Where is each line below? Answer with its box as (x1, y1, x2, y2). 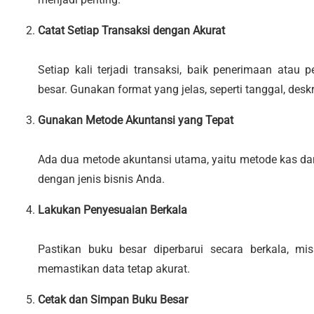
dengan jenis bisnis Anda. (38, 172, 165, 186)
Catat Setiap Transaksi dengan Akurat (38, 23, 225, 37)
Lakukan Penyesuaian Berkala (38, 203, 187, 217)
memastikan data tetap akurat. (38, 261, 190, 275)
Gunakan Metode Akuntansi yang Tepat (38, 113, 233, 127)
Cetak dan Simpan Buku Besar (38, 292, 188, 306)
